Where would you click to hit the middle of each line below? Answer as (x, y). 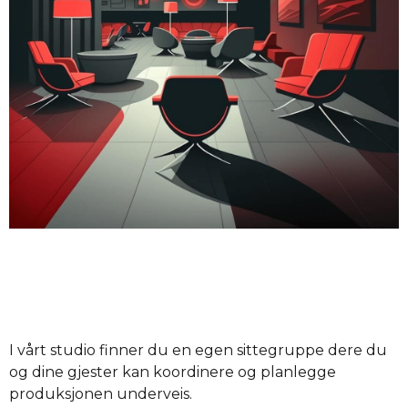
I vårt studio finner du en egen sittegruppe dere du (198, 351)
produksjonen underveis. (101, 394)
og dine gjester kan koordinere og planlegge (173, 372)
